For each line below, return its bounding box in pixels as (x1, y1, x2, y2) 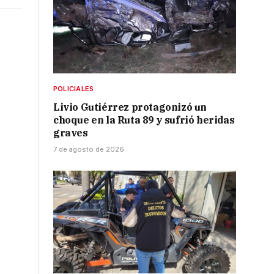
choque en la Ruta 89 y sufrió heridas (53, 114, 235, 127)
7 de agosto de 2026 (53, 145, 124, 154)
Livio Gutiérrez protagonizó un (53, 101, 207, 114)
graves (53, 127, 88, 139)
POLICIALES (53, 84, 94, 94)
